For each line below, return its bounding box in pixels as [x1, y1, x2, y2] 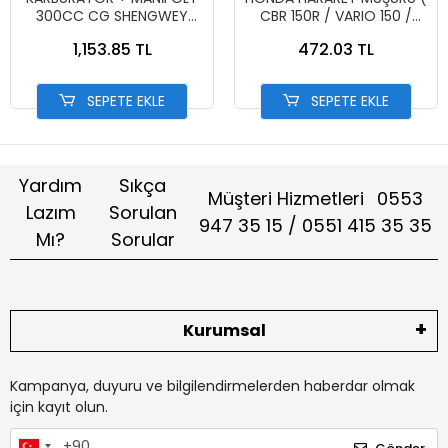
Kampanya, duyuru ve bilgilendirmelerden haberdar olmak [10, 376, 415, 397]
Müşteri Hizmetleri [208, 186, 370, 212]
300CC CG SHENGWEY [36, 6, 114, 27]
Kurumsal [182, 319, 266, 343]
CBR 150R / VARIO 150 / [260, 6, 412, 27]
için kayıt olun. [10, 397, 108, 418]
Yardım [19, 172, 83, 198]
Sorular [110, 226, 175, 252]
